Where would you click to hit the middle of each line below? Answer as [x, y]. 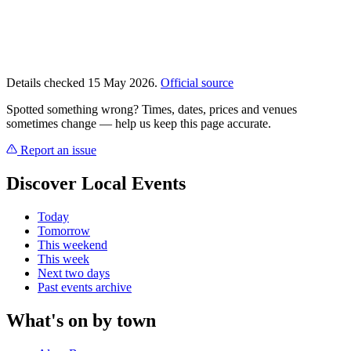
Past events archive [85, 287]
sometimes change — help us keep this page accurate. [139, 124]
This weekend [72, 244]
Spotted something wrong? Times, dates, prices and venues [152, 110]
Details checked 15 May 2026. [83, 83]
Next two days [74, 273]
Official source [197, 83]
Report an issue [57, 150]
